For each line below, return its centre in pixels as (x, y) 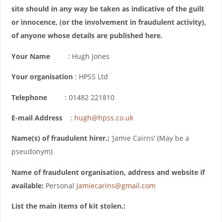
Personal (60, 185)
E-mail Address (37, 118)
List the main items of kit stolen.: (68, 206)
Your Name (30, 56)
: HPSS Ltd (90, 77)
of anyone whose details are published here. (87, 36)
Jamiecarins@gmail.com (116, 185)
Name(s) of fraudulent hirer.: (60, 138)
